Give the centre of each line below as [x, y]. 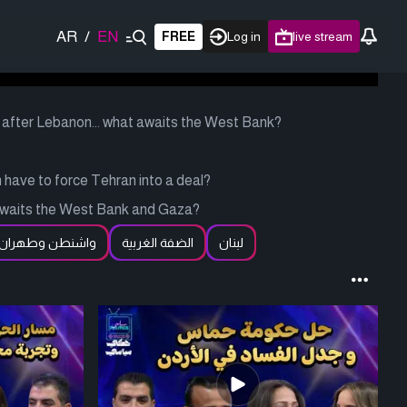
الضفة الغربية [158, 243]
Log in [244, 36]
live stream [323, 36]
